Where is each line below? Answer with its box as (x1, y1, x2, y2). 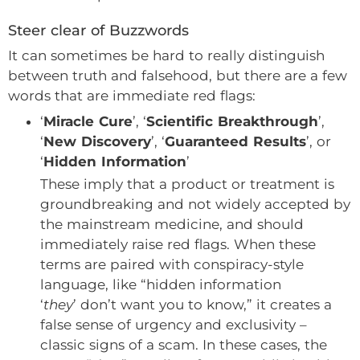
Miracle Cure (43, 113, 133, 130)
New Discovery (43, 133, 151, 150)
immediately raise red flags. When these (40, 236, 316, 253)
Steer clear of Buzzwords (8, 22, 189, 40)
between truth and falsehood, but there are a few (8, 67, 347, 84)
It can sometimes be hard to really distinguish (8, 47, 325, 64)
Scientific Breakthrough (146, 113, 318, 130)
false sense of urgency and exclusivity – (40, 317, 307, 333)
